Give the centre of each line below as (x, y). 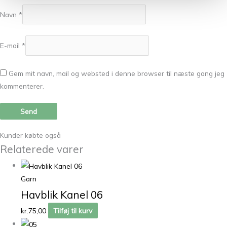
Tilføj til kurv (73, 211)
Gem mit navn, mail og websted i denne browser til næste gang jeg (117, 73)
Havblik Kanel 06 (62, 195)
